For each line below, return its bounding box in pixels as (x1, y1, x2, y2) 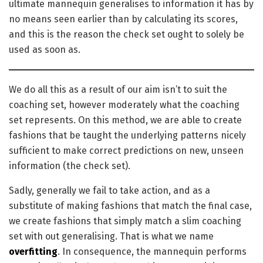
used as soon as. (9, 43, 80, 55)
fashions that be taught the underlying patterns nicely (9, 129, 246, 141)
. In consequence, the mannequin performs (58, 245, 247, 257)
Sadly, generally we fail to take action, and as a (9, 184, 210, 196)
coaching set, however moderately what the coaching (9, 99, 240, 110)
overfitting (9, 245, 58, 257)
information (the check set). (9, 160, 130, 171)
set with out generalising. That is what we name (9, 230, 214, 242)
